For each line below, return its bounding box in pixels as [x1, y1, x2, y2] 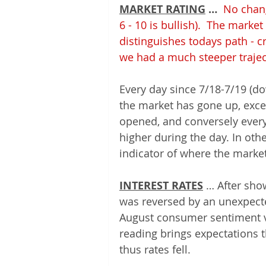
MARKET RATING [119, 2, 205, 17]
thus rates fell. [119, 242, 191, 256]
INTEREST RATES [119, 178, 203, 193]
